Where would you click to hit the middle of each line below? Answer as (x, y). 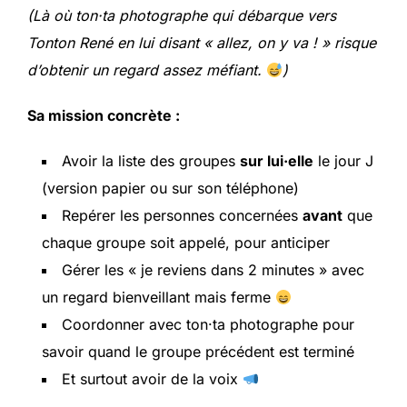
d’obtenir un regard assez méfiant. (147, 70)
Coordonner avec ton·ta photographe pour (208, 325)
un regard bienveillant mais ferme (159, 298)
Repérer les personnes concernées (182, 216)
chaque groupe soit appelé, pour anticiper (186, 243)
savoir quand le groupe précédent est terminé (198, 352)
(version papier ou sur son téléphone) (170, 189)
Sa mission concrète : (104, 116)
